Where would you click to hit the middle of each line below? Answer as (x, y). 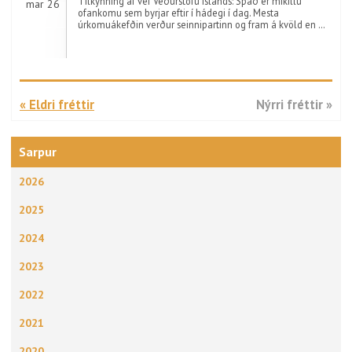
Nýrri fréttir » (294, 104)
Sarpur (38, 152)
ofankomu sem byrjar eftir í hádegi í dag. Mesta (178, 13)
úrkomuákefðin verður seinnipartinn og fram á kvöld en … (202, 24)
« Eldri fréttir (57, 104)
